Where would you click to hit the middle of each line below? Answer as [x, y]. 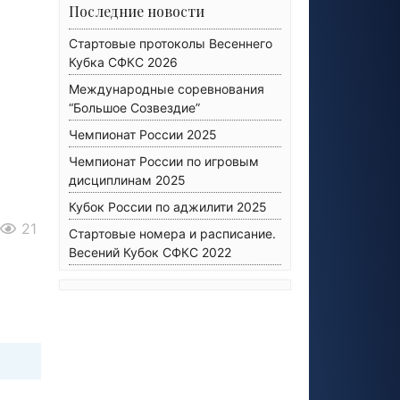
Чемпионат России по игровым [164, 161]
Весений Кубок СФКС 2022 [150, 252]
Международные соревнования [167, 89]
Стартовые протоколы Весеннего [171, 43]
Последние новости [137, 11]
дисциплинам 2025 [127, 180]
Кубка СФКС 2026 [123, 62]
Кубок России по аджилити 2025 [168, 207]
